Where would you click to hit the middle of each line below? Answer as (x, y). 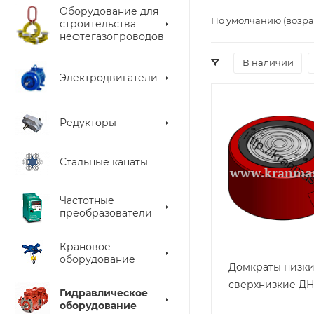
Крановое (85, 247)
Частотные (87, 200)
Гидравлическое (104, 293)
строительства (98, 24)
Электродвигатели (109, 78)
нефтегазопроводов (112, 36)
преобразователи (106, 213)
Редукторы (88, 123)
